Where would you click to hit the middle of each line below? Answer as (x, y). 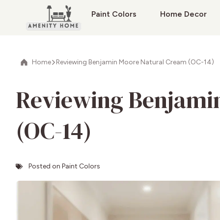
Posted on (44, 166)
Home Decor (183, 14)
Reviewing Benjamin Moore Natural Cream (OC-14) (135, 62)
